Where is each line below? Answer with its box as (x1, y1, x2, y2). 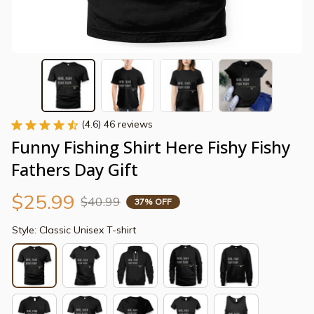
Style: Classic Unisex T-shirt (12, 224, 136, 237)
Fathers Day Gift (11, 158, 138, 182)
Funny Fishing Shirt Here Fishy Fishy (11, 135, 290, 159)
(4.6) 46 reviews (81, 118, 153, 131)
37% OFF (135, 196, 172, 207)
